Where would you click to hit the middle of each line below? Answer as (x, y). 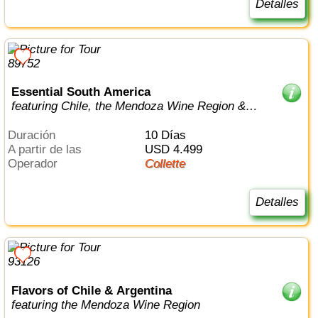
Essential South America (81, 92)
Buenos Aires (46, 121)
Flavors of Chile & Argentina (91, 290)
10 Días (168, 135)
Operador (38, 163)
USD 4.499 (177, 149)
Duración (36, 135)
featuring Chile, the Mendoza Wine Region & (128, 106)
